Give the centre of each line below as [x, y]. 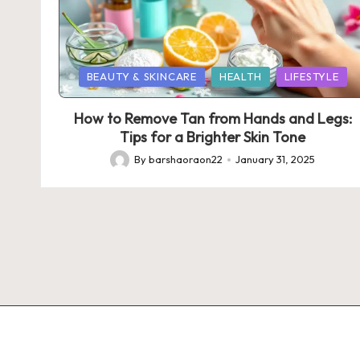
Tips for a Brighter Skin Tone [213, 137]
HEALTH [240, 77]
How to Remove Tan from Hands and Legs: [213, 119]
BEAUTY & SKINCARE [141, 77]
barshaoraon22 [186, 160]
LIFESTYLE [311, 77]
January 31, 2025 [276, 160]
